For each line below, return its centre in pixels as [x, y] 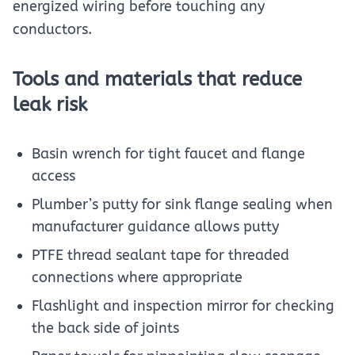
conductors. [52, 29]
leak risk [50, 105]
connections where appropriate [137, 277]
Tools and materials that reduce [157, 79]
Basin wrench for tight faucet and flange [168, 154]
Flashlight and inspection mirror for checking [183, 306]
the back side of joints [105, 328]
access [53, 176]
